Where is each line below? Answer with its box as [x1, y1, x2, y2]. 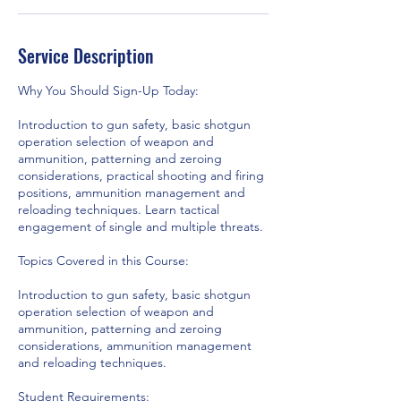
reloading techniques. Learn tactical [18, 201, 219, 218]
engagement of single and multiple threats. [18, 218, 263, 235]
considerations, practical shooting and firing [18, 167, 264, 183]
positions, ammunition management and [18, 184, 245, 200]
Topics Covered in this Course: [18, 252, 189, 269]
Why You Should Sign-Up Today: [18, 82, 199, 98]
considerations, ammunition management [18, 337, 252, 354]
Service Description [18, 42, 153, 69]
